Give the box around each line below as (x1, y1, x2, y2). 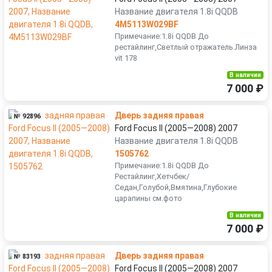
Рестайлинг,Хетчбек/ (115, 172, 189, 181)
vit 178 (115, 53, 137, 63)
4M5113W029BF (115, 19, 178, 29)
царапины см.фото (115, 194, 182, 203)
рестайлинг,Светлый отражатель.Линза (115, 42, 257, 52)
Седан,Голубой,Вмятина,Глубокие (115, 183, 237, 192)
